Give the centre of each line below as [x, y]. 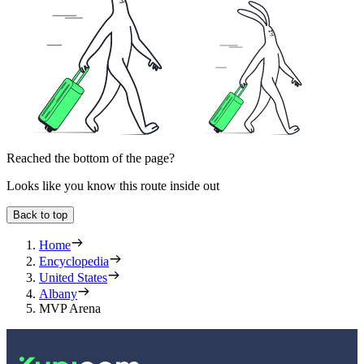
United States [73, 278]
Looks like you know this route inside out [113, 186]
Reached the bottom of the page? [91, 158]
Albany [58, 294]
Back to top [40, 215]
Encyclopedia [74, 262]
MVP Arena [70, 309]
